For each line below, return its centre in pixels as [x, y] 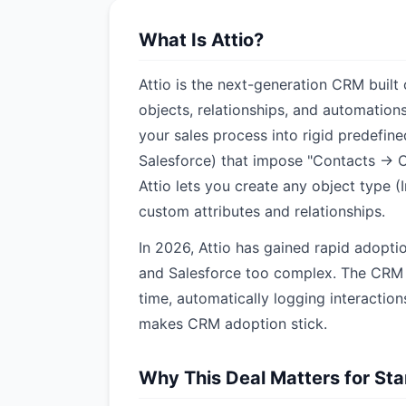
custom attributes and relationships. [262, 211]
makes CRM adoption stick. [233, 324]
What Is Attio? [201, 40]
